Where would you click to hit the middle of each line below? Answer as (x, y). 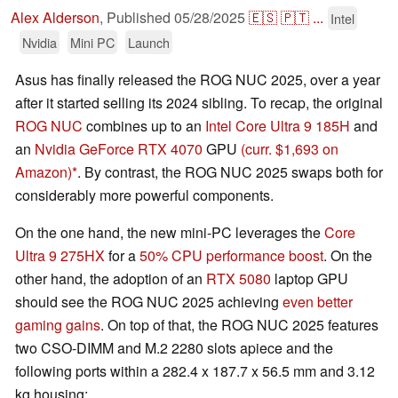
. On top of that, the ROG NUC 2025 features (239, 325)
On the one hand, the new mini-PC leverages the (170, 233)
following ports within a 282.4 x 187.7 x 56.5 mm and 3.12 (195, 371)
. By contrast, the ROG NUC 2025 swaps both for (230, 172)
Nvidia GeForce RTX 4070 (119, 149)
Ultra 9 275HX (60, 256)
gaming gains (58, 325)
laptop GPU (310, 279)
